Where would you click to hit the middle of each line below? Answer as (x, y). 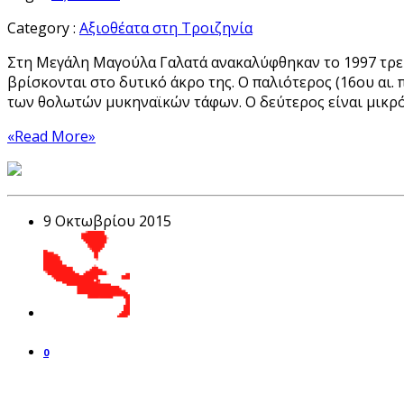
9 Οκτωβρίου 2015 (107, 221)
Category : (43, 28)
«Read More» (51, 137)
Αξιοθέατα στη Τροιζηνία (166, 28)
